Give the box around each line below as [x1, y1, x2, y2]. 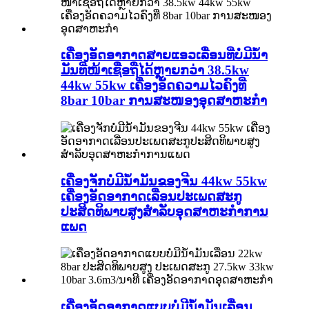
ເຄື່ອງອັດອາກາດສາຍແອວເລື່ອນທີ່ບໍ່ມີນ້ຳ [61, 48, 268, 63]
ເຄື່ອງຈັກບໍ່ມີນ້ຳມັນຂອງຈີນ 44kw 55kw [61, 173, 267, 188]
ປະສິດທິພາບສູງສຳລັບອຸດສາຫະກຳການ [61, 203, 268, 219]
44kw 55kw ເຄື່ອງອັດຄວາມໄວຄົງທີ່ [61, 78, 246, 93]
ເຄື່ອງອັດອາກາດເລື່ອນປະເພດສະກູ [61, 188, 242, 203]
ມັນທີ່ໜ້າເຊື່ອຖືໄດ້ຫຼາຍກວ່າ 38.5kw [61, 63, 249, 78]
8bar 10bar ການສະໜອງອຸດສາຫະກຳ [61, 93, 267, 108]
